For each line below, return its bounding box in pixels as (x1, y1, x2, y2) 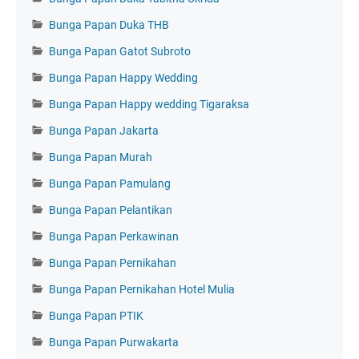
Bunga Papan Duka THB (49, 18, 169, 31)
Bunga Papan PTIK (49, 309, 143, 322)
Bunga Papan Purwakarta (49, 335, 179, 349)
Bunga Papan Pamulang (49, 176, 171, 190)
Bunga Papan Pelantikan (49, 203, 172, 216)
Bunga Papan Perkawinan (49, 229, 179, 243)
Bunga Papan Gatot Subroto (49, 44, 191, 58)
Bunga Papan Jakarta (49, 123, 159, 137)
